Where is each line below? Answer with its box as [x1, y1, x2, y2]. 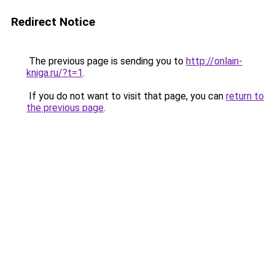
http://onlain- [186, 55, 242, 67]
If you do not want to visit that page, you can [26, 90, 226, 102]
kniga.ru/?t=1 [26, 67, 83, 79]
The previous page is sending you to [26, 55, 186, 67]
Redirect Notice [11, 15, 95, 29]
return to [226, 90, 264, 102]
